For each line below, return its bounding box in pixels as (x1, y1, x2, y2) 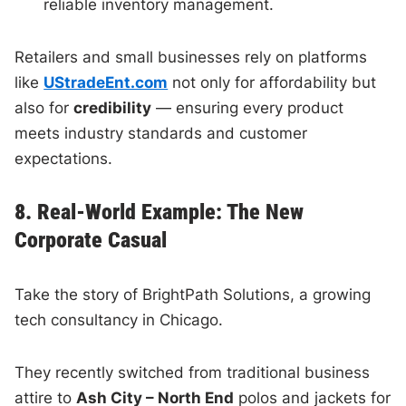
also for (14, 98, 74, 117)
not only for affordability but (168, 72, 377, 92)
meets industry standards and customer (14, 123, 308, 142)
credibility (73, 98, 152, 117)
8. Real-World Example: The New (14, 198, 304, 225)
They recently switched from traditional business (14, 362, 371, 382)
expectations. (14, 149, 113, 168)
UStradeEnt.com (43, 72, 169, 92)
